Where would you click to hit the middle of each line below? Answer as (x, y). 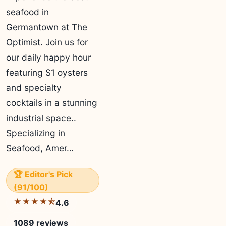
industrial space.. (41, 118)
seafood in (27, 12)
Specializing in (36, 133)
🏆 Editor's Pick (43, 174)
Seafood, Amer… (40, 148)
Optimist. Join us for (47, 42)
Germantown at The (47, 27)
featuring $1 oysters (47, 72)
